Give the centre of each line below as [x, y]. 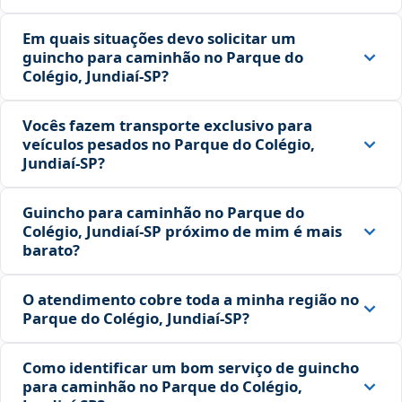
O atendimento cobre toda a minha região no [191, 300]
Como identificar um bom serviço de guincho [191, 368]
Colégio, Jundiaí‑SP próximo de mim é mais [182, 232]
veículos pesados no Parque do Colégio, [169, 144]
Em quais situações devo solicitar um [159, 39]
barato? [51, 250]
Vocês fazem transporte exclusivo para [167, 126]
